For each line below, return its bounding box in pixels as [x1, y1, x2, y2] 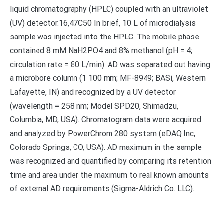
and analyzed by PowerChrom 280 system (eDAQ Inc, [10, 129, 195, 138]
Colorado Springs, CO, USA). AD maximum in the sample [10, 143, 202, 152]
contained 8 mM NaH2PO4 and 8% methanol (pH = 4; [10, 46, 192, 55]
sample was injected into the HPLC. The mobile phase [10, 32, 199, 41]
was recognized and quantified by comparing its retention [10, 156, 211, 166]
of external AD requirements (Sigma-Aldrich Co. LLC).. [10, 184, 196, 193]
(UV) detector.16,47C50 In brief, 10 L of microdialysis [10, 18, 196, 28]
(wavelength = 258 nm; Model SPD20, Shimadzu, [10, 101, 178, 110]
